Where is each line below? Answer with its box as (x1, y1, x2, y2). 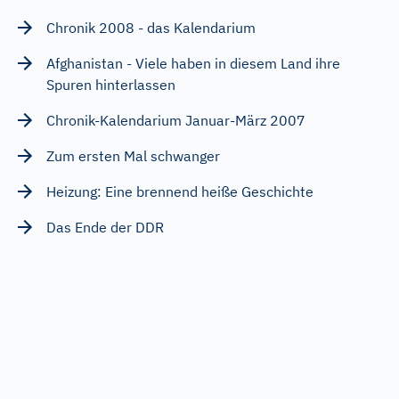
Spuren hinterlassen (46, 75, 175, 94)
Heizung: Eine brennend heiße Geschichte (46, 182, 313, 200)
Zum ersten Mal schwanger (46, 146, 220, 165)
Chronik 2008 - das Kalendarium (46, 18, 256, 37)
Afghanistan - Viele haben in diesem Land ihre (46, 53, 340, 72)
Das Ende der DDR (46, 217, 164, 236)
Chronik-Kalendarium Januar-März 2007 (46, 110, 305, 129)
